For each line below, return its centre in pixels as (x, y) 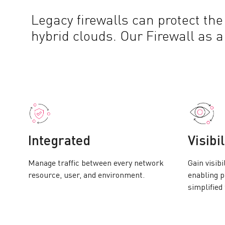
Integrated (59, 141)
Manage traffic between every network (96, 164)
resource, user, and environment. (86, 176)
